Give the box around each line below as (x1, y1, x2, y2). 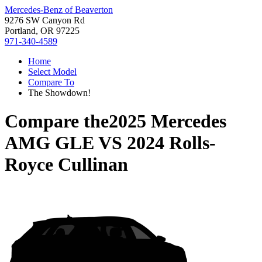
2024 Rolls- (127, 132, 216, 154)
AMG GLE (5, 132, 94, 154)
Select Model (28, 67, 77, 77)
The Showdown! (28, 88, 91, 98)
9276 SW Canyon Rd (5, 15, 85, 25)
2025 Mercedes (109, 111, 226, 132)
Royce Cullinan (5, 154, 128, 175)
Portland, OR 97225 (5, 26, 80, 36)
